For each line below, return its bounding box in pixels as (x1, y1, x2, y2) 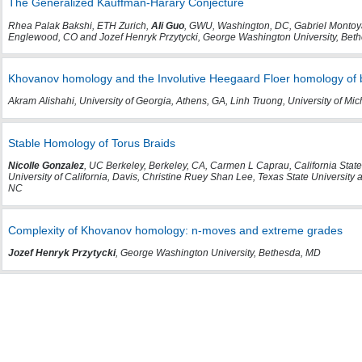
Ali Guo (150, 19, 184, 32)
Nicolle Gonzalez (7, 160, 84, 172)
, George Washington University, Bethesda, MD (115, 247, 321, 259)
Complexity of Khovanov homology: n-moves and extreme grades (7, 223, 343, 237)
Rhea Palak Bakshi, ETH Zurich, (7, 19, 151, 32)
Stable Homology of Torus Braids (7, 136, 175, 149)
